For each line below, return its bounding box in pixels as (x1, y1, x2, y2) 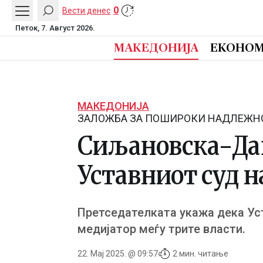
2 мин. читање (173, 248, 228, 258)
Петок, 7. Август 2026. (15, 23, 95, 32)
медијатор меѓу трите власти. (77, 222, 245, 236)
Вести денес (62, 5, 110, 15)
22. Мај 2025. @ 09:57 (77, 248, 158, 258)
